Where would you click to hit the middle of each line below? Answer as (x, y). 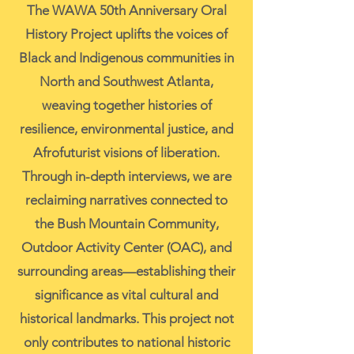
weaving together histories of (126, 105)
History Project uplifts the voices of (126, 34)
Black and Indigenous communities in (126, 58)
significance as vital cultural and (126, 295)
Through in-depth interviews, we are (126, 177)
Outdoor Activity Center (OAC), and (126, 248)
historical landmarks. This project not (126, 319)
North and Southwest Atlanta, (126, 82)
